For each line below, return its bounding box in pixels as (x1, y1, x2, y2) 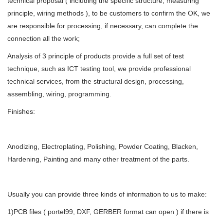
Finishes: (7, 108, 35, 115)
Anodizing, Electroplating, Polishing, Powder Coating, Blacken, (7, 143, 198, 150)
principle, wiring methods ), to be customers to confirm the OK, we (7, 9, 210, 17)
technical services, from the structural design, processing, (7, 77, 184, 85)
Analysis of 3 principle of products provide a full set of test (7, 52, 184, 60)
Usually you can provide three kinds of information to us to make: (7, 190, 207, 198)
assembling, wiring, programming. (7, 90, 111, 98)
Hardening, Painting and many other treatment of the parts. (7, 155, 189, 163)
